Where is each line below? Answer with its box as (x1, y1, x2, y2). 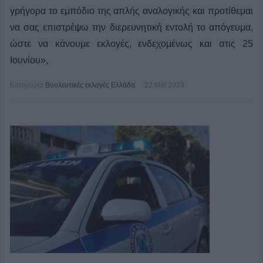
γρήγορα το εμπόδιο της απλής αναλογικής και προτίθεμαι (10, 6, 253, 16)
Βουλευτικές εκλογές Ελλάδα (45, 81, 135, 89)
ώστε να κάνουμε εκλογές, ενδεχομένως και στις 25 (10, 39, 253, 49)
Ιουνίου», (10, 55, 48, 65)
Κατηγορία (10, 81, 43, 89)
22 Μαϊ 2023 (144, 81, 184, 89)
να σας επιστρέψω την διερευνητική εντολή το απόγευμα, (10, 22, 253, 32)
